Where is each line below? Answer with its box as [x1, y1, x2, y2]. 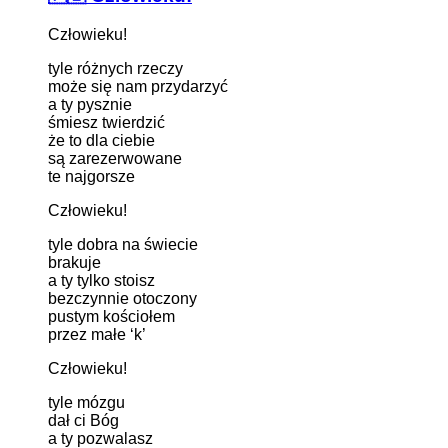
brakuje [48, 253, 101, 271]
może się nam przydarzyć [48, 77, 228, 95]
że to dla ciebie [48, 131, 155, 149]
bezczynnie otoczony [48, 289, 197, 307]
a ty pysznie [48, 95, 132, 113]
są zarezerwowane [48, 149, 182, 167]
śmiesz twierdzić [48, 113, 165, 131]
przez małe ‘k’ [48, 325, 146, 343]
